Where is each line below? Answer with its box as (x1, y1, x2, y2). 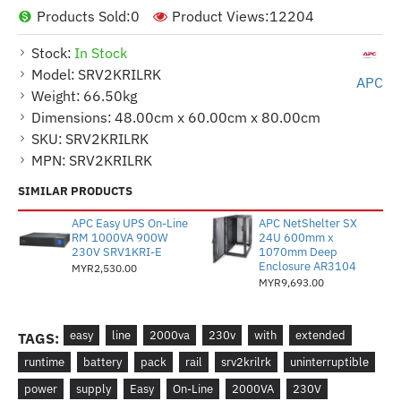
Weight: (31, 87, 81, 105)
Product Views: (172, 7, 269, 25)
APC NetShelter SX (258, 216, 357, 231)
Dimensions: (31, 108, 112, 126)
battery (83, 354, 122, 370)
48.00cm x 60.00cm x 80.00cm (115, 108, 320, 126)
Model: (31, 65, 75, 83)
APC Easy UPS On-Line (71, 216, 188, 231)
